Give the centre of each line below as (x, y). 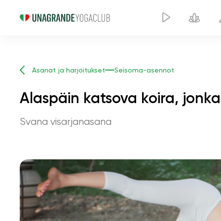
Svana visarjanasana (66, 122)
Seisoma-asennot (144, 70)
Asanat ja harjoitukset (69, 70)
